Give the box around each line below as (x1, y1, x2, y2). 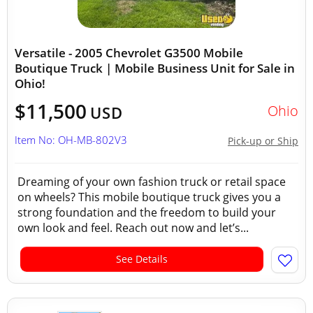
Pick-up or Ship (228, 134, 298, 147)
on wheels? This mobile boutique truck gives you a (17, 189, 281, 205)
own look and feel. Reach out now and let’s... (17, 220, 249, 235)
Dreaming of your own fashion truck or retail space (17, 174, 286, 189)
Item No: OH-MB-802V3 (15, 133, 127, 147)
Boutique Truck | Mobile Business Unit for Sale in (15, 60, 295, 76)
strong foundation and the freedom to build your (17, 205, 276, 220)
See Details (116, 252, 168, 265)
